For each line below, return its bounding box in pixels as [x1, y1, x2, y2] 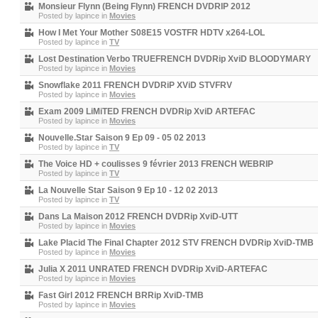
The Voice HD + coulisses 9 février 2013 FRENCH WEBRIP [38, 159, 273, 169]
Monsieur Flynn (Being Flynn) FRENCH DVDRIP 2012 [38, 1, 251, 11]
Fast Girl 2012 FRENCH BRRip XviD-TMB [38, 290, 204, 300]
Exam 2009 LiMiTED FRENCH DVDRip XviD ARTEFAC [38, 106, 256, 116]
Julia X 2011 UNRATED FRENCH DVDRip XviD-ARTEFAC [38, 264, 268, 274]
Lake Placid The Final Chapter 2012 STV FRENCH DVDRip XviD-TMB [38, 238, 314, 248]
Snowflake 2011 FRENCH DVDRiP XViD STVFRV [38, 80, 232, 90]
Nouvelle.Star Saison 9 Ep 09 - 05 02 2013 [38, 133, 206, 143]
